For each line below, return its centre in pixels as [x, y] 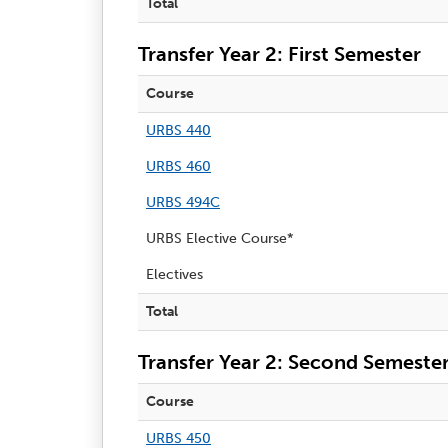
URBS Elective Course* [220, 238]
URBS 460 [178, 166]
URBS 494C [183, 202]
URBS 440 [178, 130]
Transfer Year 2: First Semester [279, 53]
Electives [174, 274]
